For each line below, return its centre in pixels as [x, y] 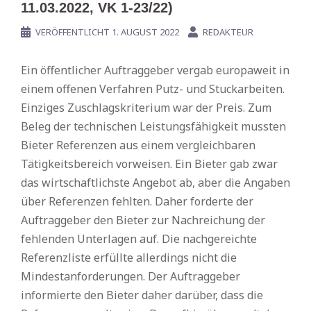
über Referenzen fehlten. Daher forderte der [137, 201]
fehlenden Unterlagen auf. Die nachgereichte [139, 239]
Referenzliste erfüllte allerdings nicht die [129, 258]
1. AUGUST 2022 [145, 32]
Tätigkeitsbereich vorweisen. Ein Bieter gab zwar [149, 164]
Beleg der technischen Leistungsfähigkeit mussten [153, 126]
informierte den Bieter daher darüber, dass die [142, 295]
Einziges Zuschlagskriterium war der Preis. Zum [146, 108]
